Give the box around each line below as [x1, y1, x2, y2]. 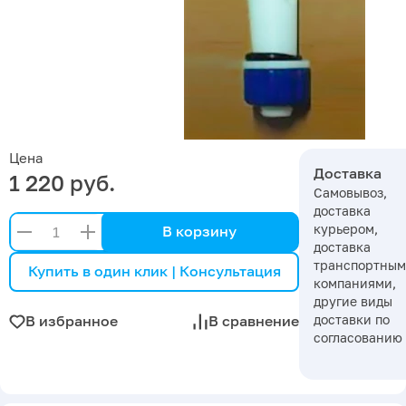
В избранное [25, 312, 118, 331]
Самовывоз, [314, 184, 387, 200]
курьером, [314, 220, 378, 237]
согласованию [314, 329, 402, 345]
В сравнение [208, 312, 299, 331]
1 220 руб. [9, 169, 115, 196]
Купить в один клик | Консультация [27, 262, 281, 281]
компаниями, [314, 275, 396, 291]
